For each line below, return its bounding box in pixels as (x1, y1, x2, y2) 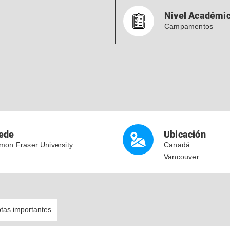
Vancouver (164, 152, 199, 161)
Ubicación (164, 129, 206, 140)
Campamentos (164, 22, 214, 30)
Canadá (164, 141, 190, 149)
